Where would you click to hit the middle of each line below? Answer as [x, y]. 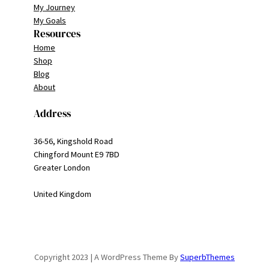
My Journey [54, 7]
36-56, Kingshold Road [73, 141]
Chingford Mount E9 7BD [77, 154]
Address [52, 114]
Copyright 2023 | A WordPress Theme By [107, 257]
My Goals [50, 20]
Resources [57, 33]
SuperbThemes [207, 257]
